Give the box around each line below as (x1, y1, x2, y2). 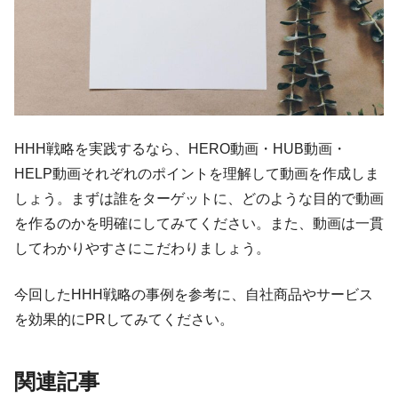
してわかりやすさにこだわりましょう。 (14, 240, 270, 256)
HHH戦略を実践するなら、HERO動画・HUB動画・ (14, 140, 346, 156)
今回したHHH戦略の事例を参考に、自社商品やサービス (14, 286, 373, 302)
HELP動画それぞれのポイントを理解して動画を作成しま (14, 165, 379, 181)
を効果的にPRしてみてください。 (14, 311, 234, 327)
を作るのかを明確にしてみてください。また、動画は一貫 (14, 215, 384, 231)
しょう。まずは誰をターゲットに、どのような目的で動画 (14, 190, 384, 206)
